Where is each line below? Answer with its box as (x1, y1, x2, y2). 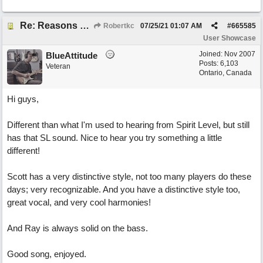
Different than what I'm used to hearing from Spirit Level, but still (7, 120, 249, 130)
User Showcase (203, 34, 256, 42)
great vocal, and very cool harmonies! (7, 197, 151, 207)
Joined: (199, 50, 224, 58)
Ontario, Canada (199, 69, 252, 77)
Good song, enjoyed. (7, 249, 86, 259)
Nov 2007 (224, 50, 255, 58)
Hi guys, (7, 94, 39, 104)
